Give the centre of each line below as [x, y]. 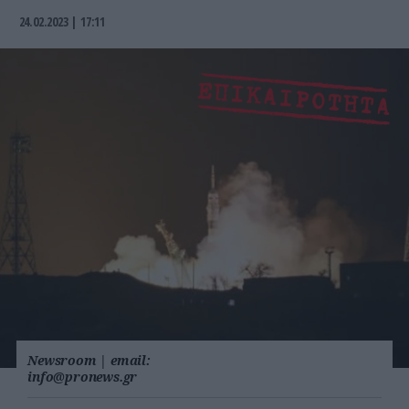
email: [130, 361]
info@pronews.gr [83, 377]
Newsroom [62, 361]
